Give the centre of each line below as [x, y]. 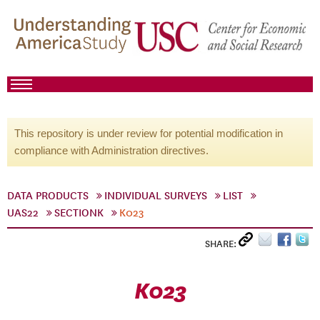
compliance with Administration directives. [111, 150]
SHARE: [222, 244]
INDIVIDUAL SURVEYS [156, 196]
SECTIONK [79, 213]
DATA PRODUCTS [48, 196]
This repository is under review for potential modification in [149, 133]
